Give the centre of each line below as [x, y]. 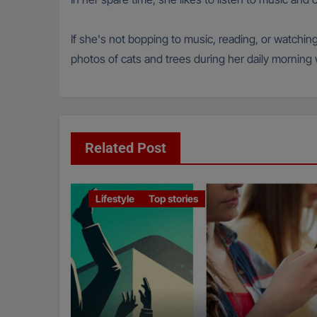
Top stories [173, 199]
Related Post [126, 148]
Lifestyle [115, 199]
